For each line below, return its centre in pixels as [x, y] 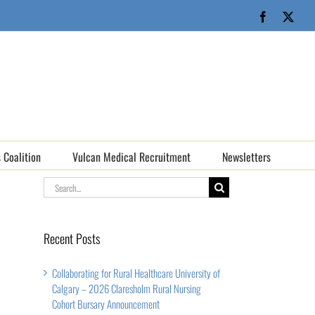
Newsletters [246, 156]
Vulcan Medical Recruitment [131, 156]
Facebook [290, 16]
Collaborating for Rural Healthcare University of [136, 272]
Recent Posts [72, 238]
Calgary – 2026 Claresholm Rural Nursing [127, 288]
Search [55, 184]
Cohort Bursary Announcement [106, 303]
